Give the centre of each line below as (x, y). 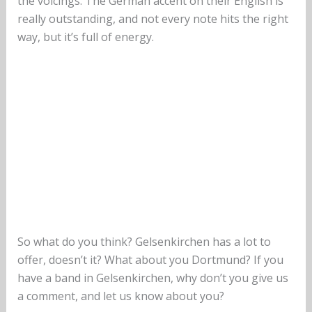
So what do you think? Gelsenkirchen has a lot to (144, 241)
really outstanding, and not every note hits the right (153, 19)
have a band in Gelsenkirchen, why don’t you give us (153, 278)
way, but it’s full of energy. (85, 37)
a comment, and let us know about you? (120, 296)
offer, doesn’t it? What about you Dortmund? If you (150, 259)
